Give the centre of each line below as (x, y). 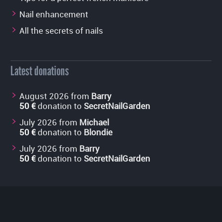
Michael (94, 122)
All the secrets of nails (61, 31)
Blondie (98, 132)
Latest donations (40, 71)
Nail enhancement (54, 14)
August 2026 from (55, 96)
